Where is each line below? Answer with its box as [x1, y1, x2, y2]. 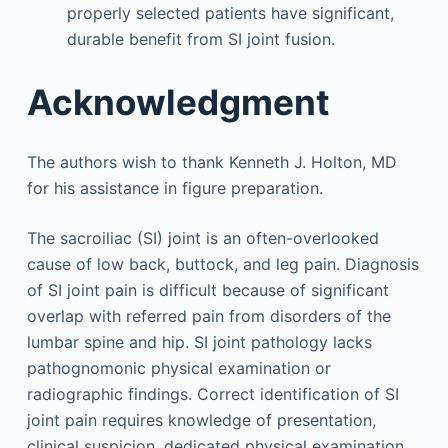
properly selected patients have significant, [66, 3, 394, 23]
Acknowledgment [26, 81, 330, 123]
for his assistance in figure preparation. [26, 177, 323, 198]
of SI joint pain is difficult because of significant [26, 279, 389, 300]
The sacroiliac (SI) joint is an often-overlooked [26, 227, 379, 248]
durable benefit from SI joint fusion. [66, 29, 335, 49]
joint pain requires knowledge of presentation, [26, 409, 376, 430]
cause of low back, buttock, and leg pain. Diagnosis [26, 253, 419, 274]
